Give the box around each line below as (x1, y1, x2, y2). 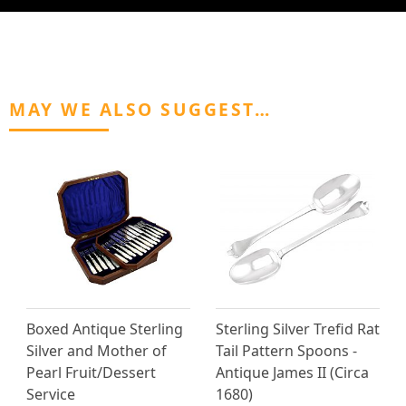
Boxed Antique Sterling (26, 319, 183, 340)
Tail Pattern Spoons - (216, 341, 357, 362)
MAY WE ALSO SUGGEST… (9, 97, 271, 122)
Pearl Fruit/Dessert (26, 362, 156, 383)
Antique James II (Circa (216, 362, 369, 383)
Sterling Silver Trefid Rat (216, 319, 380, 340)
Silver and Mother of (26, 341, 167, 362)
